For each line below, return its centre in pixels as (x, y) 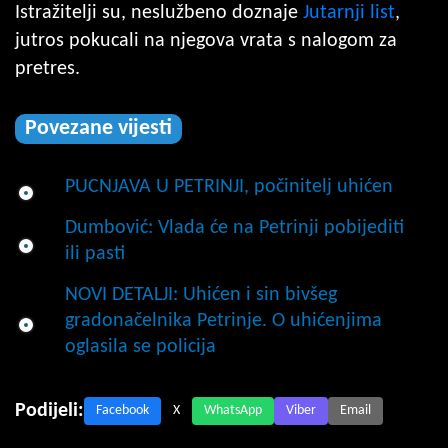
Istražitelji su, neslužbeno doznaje (159, 12)
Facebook (122, 410)
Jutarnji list (349, 12)
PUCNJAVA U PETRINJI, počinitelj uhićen (229, 186)
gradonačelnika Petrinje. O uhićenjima (223, 320)
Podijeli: (49, 410)
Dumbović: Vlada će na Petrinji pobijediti (234, 227)
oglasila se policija (140, 346)
